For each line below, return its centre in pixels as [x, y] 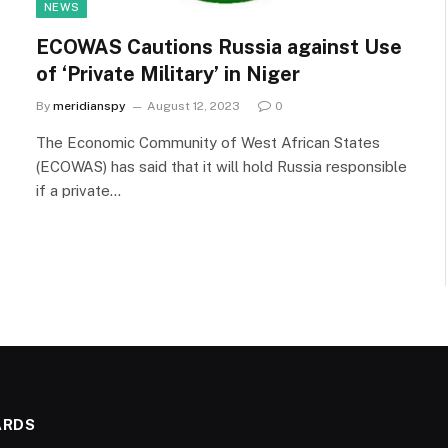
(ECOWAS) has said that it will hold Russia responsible [221, 166]
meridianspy [89, 106]
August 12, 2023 [193, 106]
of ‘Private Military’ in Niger [168, 74]
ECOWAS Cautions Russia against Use [219, 47]
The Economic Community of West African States [208, 142]
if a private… [78, 190]
